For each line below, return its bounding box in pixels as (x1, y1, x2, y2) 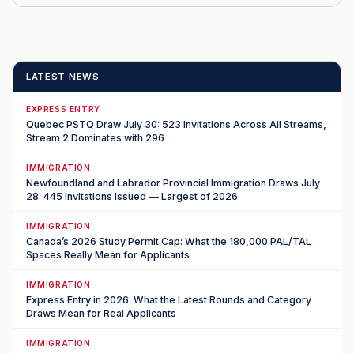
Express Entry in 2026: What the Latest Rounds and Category (26, 293, 311, 306)
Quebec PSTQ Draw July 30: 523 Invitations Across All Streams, (26, 118, 326, 130)
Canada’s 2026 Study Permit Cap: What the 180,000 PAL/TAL (26, 235, 311, 247)
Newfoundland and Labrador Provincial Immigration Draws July (26, 176, 320, 189)
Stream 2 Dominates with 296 (26, 131, 164, 144)
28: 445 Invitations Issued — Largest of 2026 (26, 190, 238, 202)
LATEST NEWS (26, 70, 100, 82)
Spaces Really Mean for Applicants (26, 248, 190, 261)
